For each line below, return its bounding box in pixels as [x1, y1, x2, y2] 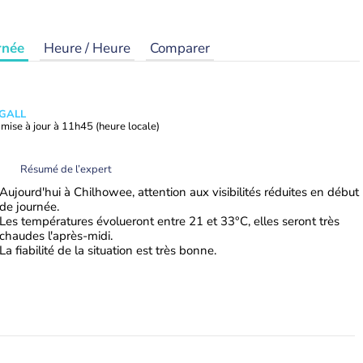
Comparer [150, 39, 210, 58]
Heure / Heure [44, 39, 130, 58]
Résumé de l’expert [20, 161, 112, 177]
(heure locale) [96, 119, 160, 134]
